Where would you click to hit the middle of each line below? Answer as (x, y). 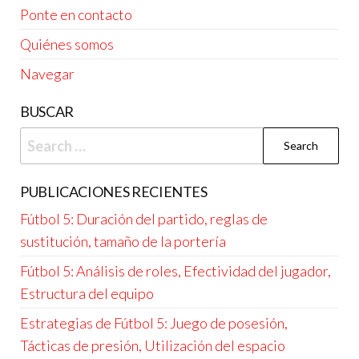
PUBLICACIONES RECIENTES (114, 191)
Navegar (47, 73)
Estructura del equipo (87, 293)
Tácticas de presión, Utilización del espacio (153, 345)
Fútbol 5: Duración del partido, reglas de (144, 218)
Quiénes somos (67, 44)
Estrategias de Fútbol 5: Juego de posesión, (154, 323)
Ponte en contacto (76, 14)
